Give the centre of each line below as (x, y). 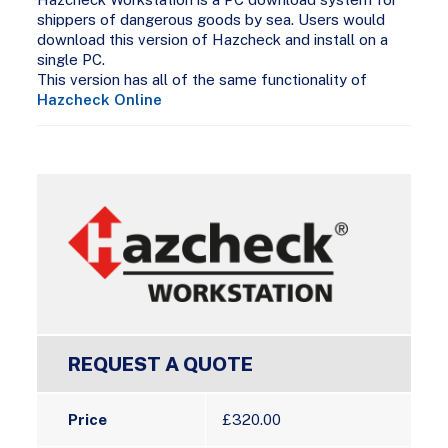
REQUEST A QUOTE (161, 364)
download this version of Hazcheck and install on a (213, 39)
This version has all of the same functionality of (202, 79)
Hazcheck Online (100, 99)
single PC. (71, 59)
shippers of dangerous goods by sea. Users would (211, 19)
